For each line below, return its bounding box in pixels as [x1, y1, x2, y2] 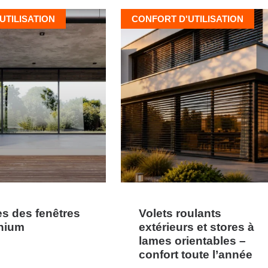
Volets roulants [139, 206, 221, 220]
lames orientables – [139, 233, 246, 247]
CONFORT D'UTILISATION [132, 13, 243, 24]
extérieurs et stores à [139, 220, 254, 233]
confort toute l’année [139, 247, 252, 261]
